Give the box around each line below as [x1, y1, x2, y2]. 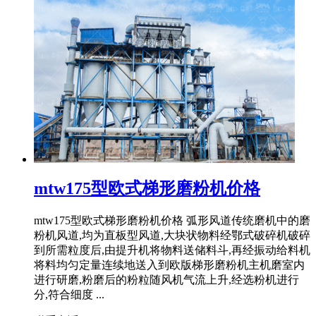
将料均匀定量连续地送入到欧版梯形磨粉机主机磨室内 [34, 258, 305, 271]
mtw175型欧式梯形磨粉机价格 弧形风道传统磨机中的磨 [34, 214, 310, 226]
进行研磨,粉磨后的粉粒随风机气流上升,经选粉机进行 [34, 273, 299, 286]
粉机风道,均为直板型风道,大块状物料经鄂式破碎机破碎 [34, 229, 310, 241]
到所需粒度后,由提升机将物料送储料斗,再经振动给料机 [34, 243, 310, 256]
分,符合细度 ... [34, 288, 104, 300]
